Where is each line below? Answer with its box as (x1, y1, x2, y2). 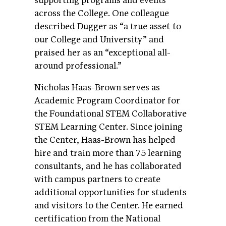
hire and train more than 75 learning (34, 148, 182, 159)
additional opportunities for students (34, 187, 187, 198)
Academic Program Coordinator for (34, 95, 180, 106)
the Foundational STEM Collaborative (34, 108, 187, 120)
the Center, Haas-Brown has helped (34, 135, 176, 146)
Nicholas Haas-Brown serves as (34, 82, 160, 93)
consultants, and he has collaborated (34, 161, 182, 172)
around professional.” (34, 60, 122, 71)
